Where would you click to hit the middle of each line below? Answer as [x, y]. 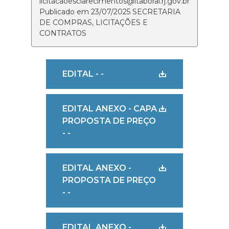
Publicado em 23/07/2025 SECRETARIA [110, 12]
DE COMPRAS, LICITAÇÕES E [93, 22]
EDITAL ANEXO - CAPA [109, 109]
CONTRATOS [63, 33]
